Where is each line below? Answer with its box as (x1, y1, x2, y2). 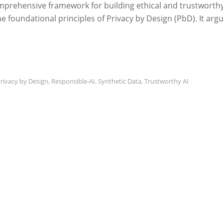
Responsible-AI (51, 77, 95, 86)
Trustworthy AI (144, 77, 189, 86)
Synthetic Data (98, 77, 141, 86)
